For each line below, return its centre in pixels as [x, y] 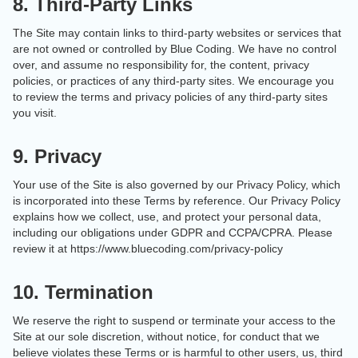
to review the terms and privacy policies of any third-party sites [170, 97]
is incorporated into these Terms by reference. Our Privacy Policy [177, 201]
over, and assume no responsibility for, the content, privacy [161, 65]
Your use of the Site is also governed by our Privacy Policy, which [177, 185]
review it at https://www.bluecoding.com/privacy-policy [148, 249]
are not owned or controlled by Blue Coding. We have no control [175, 49]
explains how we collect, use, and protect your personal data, [167, 217]
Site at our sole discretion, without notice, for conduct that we [166, 336]
